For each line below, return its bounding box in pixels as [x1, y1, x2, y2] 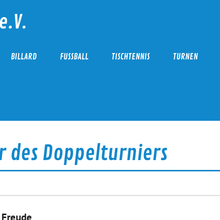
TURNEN [172, 52, 198, 62]
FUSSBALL [59, 52, 85, 62]
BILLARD [10, 52, 37, 62]
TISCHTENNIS [111, 52, 150, 62]
